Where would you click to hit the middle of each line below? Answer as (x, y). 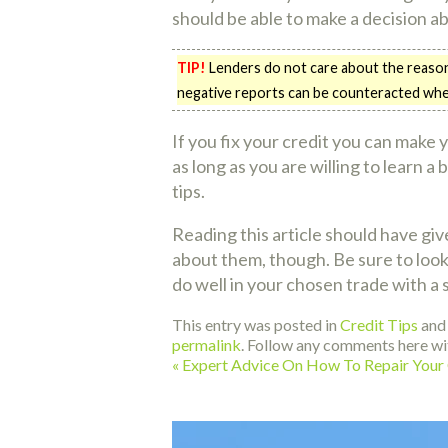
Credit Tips (379, 325)
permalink (206, 345)
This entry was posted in (256, 325)
